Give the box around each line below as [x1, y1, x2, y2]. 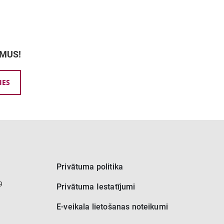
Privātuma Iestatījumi [56, 182, 135, 192]
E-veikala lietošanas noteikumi [56, 202, 168, 212]
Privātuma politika [56, 162, 123, 172]
